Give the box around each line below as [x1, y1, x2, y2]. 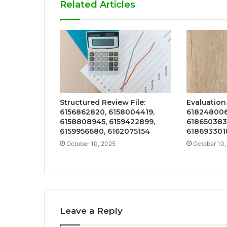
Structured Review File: [60, 98, 145, 107]
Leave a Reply [60, 206, 123, 216]
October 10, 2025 [66, 140, 116, 148]
